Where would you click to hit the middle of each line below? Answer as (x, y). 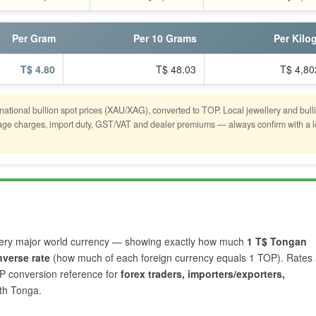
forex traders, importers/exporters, (203, 274)
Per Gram (34, 38)
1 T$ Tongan (277, 241)
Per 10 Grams (165, 38)
